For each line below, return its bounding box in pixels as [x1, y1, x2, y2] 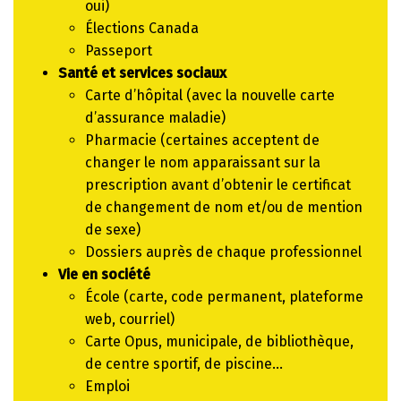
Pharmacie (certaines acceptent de [85, 131, 320, 149]
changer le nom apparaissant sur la [85, 153, 320, 171]
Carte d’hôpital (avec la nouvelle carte [85, 86, 335, 104]
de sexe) [85, 220, 141, 238]
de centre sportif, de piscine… [85, 354, 283, 372]
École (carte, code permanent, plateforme [85, 287, 363, 305]
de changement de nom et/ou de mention [85, 198, 363, 216]
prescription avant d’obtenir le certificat [85, 175, 351, 193]
